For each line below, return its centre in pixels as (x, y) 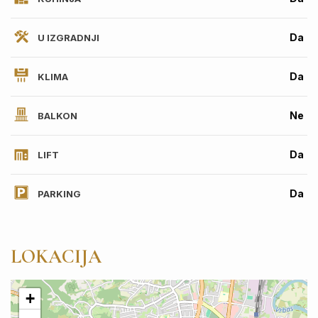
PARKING (58, 193)
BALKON (56, 115)
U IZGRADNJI (67, 37)
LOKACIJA (56, 256)
